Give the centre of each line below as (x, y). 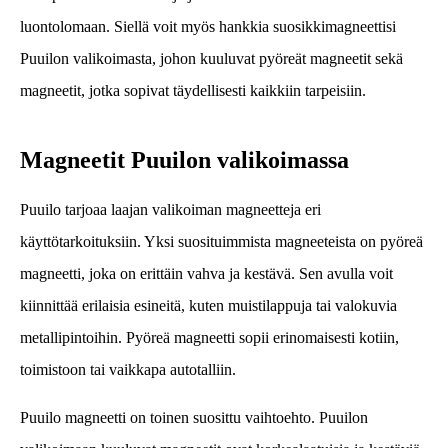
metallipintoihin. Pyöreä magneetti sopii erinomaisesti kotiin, (209, 337)
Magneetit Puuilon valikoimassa (184, 159)
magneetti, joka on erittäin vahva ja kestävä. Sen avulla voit (206, 273)
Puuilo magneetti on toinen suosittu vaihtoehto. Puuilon (194, 417)
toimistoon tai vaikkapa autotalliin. (128, 369)
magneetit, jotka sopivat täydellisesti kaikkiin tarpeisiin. (193, 90)
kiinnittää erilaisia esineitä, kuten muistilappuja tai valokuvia (208, 305)
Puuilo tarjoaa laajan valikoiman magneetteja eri (170, 209)
